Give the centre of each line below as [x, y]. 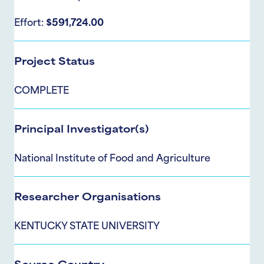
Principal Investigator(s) [82, 130]
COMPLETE [42, 91]
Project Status [55, 62]
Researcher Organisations [88, 198]
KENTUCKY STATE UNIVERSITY [87, 227]
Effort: [30, 24]
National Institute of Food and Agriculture [112, 159]
